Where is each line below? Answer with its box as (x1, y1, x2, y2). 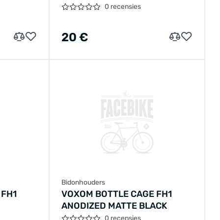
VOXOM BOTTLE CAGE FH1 (61, 189, 172, 200)
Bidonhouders (61, 178, 106, 187)
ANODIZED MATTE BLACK (61, 200, 167, 212)
